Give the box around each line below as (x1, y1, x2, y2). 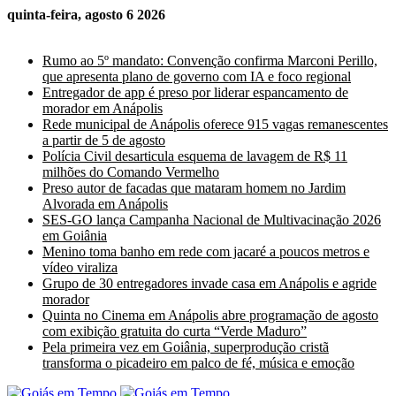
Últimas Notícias (7, 23, 100, 38)
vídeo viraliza (42, 260, 118, 275)
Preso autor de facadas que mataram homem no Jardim (42, 180, 346, 195)
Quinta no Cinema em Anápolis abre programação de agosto (42, 308, 378, 323)
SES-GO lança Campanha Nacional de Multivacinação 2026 (42, 212, 381, 227)
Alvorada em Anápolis (42, 196, 168, 211)
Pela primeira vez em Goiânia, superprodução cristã (42, 339, 329, 354)
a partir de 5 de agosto (42, 133, 165, 148)
